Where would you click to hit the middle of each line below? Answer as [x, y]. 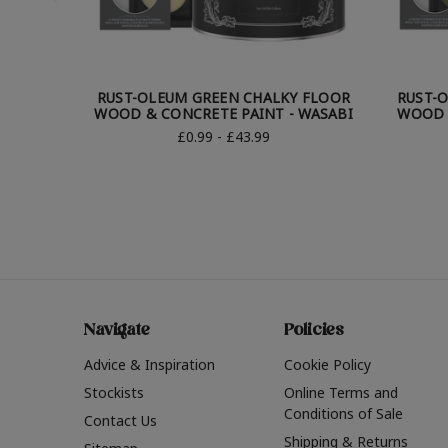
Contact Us [120, 421]
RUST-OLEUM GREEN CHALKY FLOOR [223, 98]
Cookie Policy [327, 365]
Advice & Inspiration [149, 365]
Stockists [114, 393]
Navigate [117, 332]
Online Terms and [340, 393]
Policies [314, 332]
